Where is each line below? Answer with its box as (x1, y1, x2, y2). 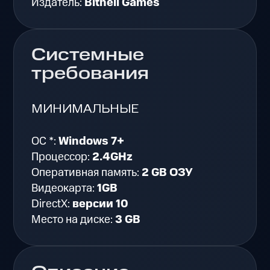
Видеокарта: (31, 180, 98, 197)
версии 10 (72, 196, 129, 213)
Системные (31, 43, 145, 68)
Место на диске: (31, 212, 116, 228)
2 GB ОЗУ (142, 165, 193, 181)
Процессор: (31, 149, 93, 166)
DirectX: (31, 196, 73, 213)
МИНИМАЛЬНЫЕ (31, 101, 139, 117)
